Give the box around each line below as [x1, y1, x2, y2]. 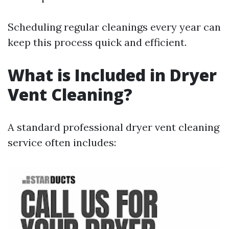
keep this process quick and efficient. [8, 36, 187, 49]
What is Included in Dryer [8, 64, 217, 86]
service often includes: [8, 136, 116, 149]
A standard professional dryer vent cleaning [8, 121, 219, 133]
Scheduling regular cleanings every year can [8, 20, 221, 33]
